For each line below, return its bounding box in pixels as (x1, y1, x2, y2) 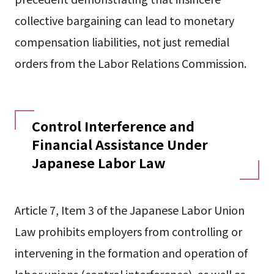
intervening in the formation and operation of (14, 245, 248, 261)
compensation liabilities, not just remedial (14, 34, 229, 50)
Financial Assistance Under (31, 134, 208, 154)
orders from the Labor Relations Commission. (14, 55, 246, 72)
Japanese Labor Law (31, 152, 166, 172)
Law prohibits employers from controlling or (14, 223, 242, 240)
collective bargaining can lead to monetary (14, 12, 234, 29)
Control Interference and (31, 116, 194, 135)
